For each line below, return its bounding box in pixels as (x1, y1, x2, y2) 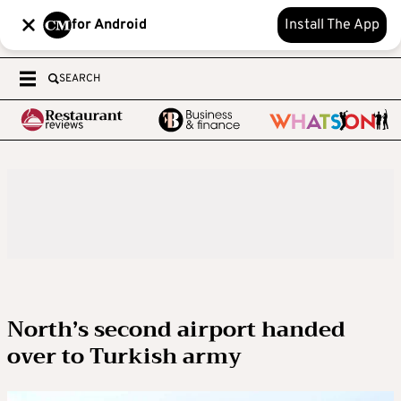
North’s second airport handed (7, 311, 346, 348)
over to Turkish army (7, 337, 242, 375)
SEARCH (59, 72, 100, 86)
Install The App (285, 16, 380, 34)
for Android (72, 16, 147, 34)
